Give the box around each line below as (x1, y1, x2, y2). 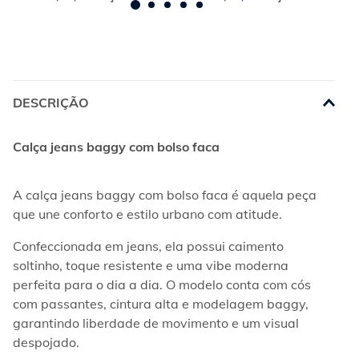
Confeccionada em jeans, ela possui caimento (13, 238, 287, 254)
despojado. (13, 334, 79, 350)
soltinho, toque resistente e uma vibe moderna (13, 257, 292, 273)
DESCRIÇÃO (13, 95, 89, 111)
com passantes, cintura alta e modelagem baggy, (13, 296, 312, 312)
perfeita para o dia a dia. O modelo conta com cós (13, 276, 314, 292)
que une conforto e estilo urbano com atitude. (13, 206, 282, 222)
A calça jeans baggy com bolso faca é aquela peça (13, 187, 320, 203)
